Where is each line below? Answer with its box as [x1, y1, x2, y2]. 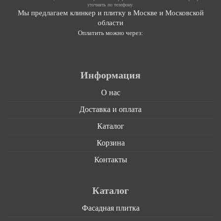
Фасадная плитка [81, 204, 140, 212]
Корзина [96, 139, 125, 147]
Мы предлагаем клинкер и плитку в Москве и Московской [17, 9, 204, 17]
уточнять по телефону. [87, 2, 134, 7]
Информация [80, 70, 141, 80]
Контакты [94, 155, 127, 164]
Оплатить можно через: [78, 30, 143, 37]
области [98, 19, 123, 27]
